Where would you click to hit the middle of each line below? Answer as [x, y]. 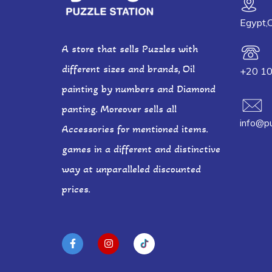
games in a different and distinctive [141, 148]
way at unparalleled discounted [131, 168]
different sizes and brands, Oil [128, 68]
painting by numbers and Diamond [139, 88]
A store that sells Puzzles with [130, 48]
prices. [78, 189]
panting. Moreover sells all [119, 108]
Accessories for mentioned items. [135, 128]
